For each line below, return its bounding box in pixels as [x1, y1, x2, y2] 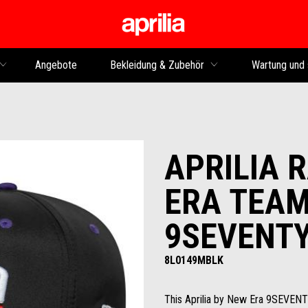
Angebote [34, 58, 77, 71]
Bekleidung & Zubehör [109, 58, 204, 71]
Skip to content [225, 24, 267, 32]
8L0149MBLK [164, 253, 223, 267]
